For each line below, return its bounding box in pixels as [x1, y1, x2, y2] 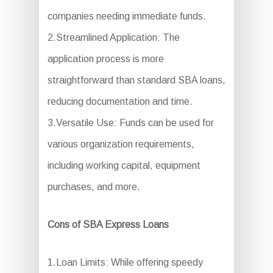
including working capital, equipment [47, 160, 200, 171]
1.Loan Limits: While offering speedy [47, 257, 203, 268]
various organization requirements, [47, 139, 194, 149]
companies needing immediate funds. [47, 11, 206, 21]
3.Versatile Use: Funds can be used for [47, 118, 214, 128]
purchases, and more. [47, 182, 140, 192]
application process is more [47, 54, 164, 64]
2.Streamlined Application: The [47, 32, 180, 43]
